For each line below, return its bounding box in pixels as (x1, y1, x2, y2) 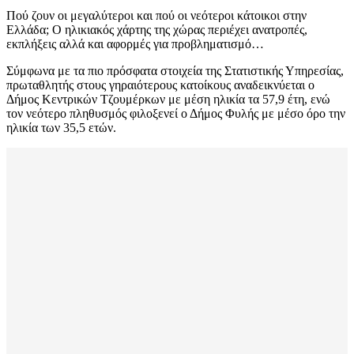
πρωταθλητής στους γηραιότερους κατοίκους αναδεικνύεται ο (6, 78, 314, 92)
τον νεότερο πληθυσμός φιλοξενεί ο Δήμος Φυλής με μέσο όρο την (6, 107, 345, 121)
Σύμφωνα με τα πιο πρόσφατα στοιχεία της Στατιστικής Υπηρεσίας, (6, 64, 344, 78)
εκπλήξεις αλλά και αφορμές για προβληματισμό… (6, 37, 264, 51)
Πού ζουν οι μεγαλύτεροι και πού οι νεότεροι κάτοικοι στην (6, 9, 307, 23)
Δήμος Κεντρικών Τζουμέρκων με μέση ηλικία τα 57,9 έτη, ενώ (6, 92, 330, 107)
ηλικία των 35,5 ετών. (6, 121, 116, 135)
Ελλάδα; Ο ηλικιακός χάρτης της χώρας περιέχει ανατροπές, (6, 23, 307, 37)
